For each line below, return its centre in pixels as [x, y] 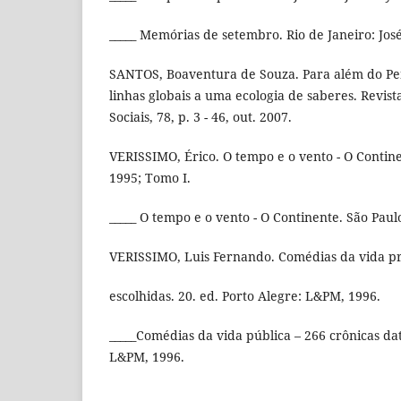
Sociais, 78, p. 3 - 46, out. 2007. [200, 117]
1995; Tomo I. [150, 178]
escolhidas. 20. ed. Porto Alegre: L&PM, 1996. [245, 296]
